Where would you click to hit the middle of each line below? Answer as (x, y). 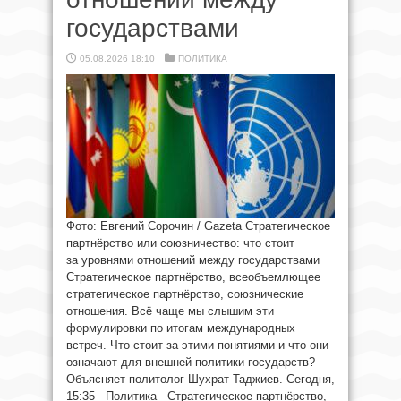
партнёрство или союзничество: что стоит (180, 243)
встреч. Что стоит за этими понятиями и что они (197, 345)
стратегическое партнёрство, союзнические (185, 294)
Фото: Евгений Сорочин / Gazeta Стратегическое (198, 226)
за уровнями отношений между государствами (193, 260)
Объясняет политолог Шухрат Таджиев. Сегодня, (200, 379)
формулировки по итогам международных (181, 328)
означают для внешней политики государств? (191, 362)
